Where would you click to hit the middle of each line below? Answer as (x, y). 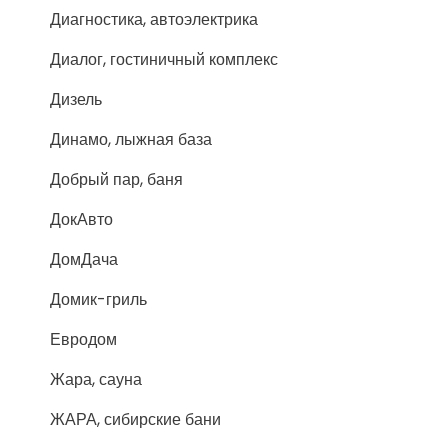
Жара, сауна (96, 379)
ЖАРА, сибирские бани (135, 419)
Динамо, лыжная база (131, 139)
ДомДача (84, 259)
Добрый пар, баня (116, 179)
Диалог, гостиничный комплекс (164, 59)
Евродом (83, 339)
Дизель (76, 99)
